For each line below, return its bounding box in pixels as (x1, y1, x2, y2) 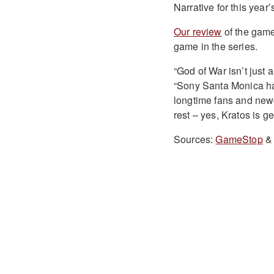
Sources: (173, 131, 216, 146)
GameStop (215, 131, 263, 146)
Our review (173, 24, 222, 39)
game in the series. (173, 39, 258, 53)
